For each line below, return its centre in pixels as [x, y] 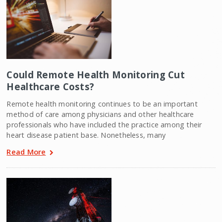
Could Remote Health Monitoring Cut [96, 74]
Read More [26, 151]
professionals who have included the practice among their [104, 124]
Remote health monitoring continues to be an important [102, 104]
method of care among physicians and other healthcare [100, 114]
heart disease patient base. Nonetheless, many [86, 135]
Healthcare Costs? [51, 86]
